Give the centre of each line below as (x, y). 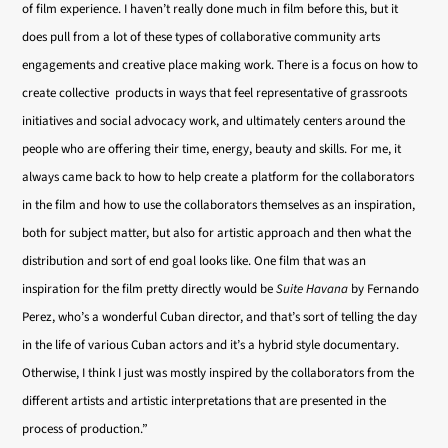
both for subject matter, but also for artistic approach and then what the (217, 233)
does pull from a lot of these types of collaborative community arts (201, 37)
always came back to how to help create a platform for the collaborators (218, 177)
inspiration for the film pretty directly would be (149, 289)
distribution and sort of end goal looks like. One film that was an (194, 261)
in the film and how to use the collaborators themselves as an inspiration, (219, 205)
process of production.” (87, 429)
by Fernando (384, 289)
